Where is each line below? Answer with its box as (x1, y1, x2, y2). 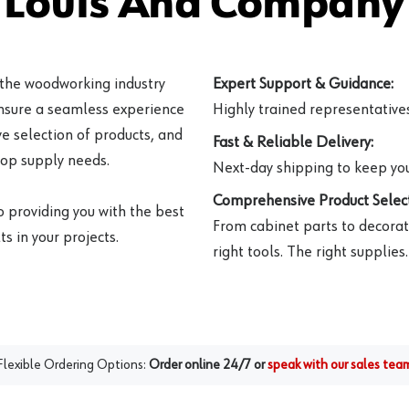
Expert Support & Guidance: (213, 75, 393, 92)
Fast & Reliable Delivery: (213, 133, 373, 151)
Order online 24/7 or (149, 357, 265, 372)
